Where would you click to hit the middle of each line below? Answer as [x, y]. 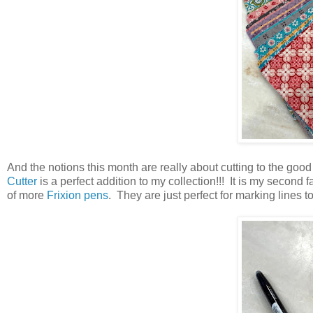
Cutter [22, 182]
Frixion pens [78, 196]
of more [27, 196]
